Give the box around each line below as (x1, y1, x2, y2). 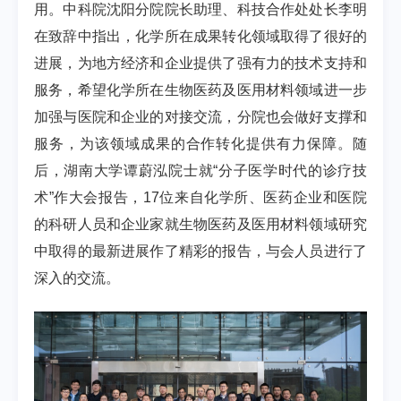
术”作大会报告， (34, 190, 143, 205)
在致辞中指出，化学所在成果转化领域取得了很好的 (34, 29, 367, 44)
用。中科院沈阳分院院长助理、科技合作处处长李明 (34, 2, 367, 17)
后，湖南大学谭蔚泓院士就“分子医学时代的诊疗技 (34, 163, 367, 178)
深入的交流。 (34, 270, 120, 286)
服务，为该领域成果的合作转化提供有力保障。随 (34, 136, 367, 151)
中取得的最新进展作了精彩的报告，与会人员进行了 (34, 243, 367, 259)
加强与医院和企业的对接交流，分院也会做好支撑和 (34, 109, 367, 124)
